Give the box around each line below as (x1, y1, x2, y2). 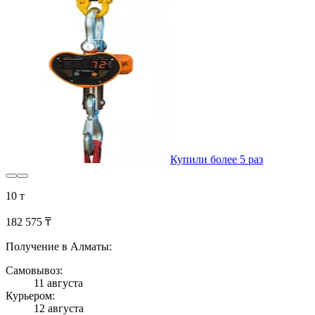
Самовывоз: (6, 264, 63, 277)
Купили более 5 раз (170, 153, 263, 166)
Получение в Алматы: (6, 240, 112, 253)
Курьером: (6, 290, 55, 302)
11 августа (34, 277, 83, 290)
